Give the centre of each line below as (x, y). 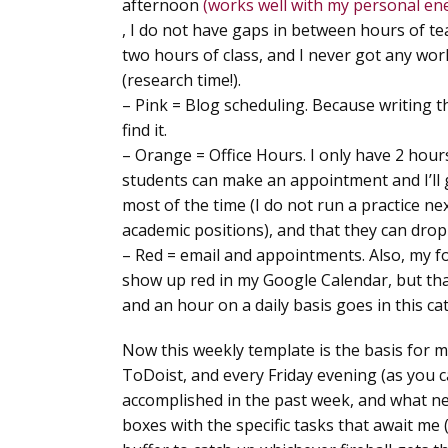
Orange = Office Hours (219, 154)
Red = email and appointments (248, 254)
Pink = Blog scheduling (220, 104)
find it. (144, 129)
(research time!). (181, 79)
